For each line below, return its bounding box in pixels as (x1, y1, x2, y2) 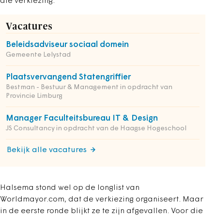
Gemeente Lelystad (6, 51, 71, 59)
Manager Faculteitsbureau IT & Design (6, 114, 158, 123)
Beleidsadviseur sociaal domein (6, 41, 129, 49)
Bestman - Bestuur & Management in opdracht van (6, 84, 172, 91)
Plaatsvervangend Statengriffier (6, 73, 131, 81)
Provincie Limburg (6, 93, 62, 100)
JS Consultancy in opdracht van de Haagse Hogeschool (6, 125, 186, 132)
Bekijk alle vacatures (7, 146, 87, 154)
